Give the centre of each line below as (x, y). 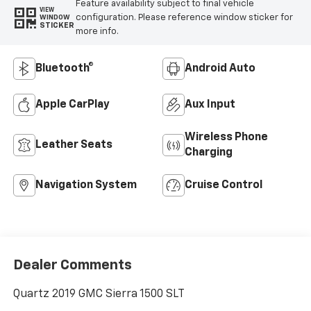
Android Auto (220, 69)
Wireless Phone (226, 138)
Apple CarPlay (72, 105)
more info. (97, 31)
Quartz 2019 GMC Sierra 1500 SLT (99, 294)
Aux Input (210, 105)
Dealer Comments (72, 265)
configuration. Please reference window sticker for (184, 17)
